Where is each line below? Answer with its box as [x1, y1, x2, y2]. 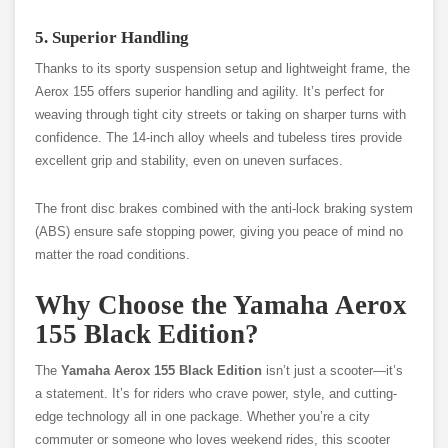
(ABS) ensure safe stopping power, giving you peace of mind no [35, 224, 403, 240]
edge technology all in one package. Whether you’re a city [35, 409, 370, 425]
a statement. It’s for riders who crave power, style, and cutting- [35, 386, 397, 402]
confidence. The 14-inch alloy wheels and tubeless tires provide [35, 130, 402, 146]
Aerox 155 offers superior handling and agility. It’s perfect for [35, 84, 384, 100]
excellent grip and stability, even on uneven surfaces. [35, 153, 343, 169]
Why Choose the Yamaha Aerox [35, 290, 407, 321]
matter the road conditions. [35, 247, 190, 263]
